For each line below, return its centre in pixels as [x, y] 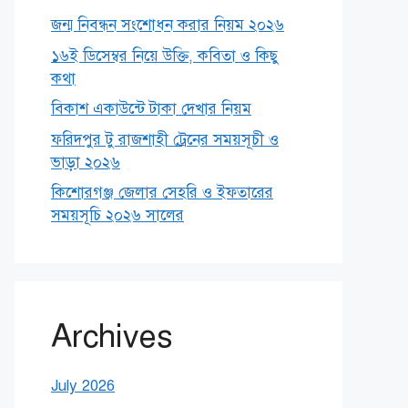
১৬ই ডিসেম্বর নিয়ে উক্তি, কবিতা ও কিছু [165, 56]
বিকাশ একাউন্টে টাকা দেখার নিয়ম [151, 109]
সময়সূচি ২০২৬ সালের [117, 215]
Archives [112, 337]
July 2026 [83, 386]
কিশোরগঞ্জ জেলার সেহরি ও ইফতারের [162, 193]
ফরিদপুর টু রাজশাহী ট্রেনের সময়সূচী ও [165, 139]
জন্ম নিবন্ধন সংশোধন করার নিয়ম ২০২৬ [168, 25]
